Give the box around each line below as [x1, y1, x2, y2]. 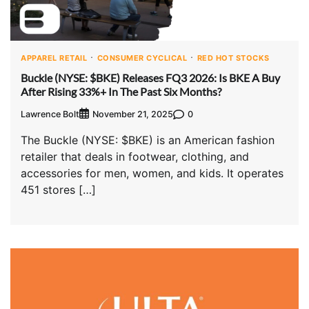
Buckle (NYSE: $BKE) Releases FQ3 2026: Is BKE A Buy [21, 70, 280, 84]
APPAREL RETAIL [21, 53, 87, 63]
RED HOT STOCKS [197, 53, 270, 63]
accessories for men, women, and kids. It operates [21, 166, 283, 180]
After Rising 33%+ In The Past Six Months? [21, 84, 221, 98]
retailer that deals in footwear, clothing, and [21, 150, 249, 163]
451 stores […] [21, 183, 96, 197]
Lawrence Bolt [21, 108, 79, 119]
